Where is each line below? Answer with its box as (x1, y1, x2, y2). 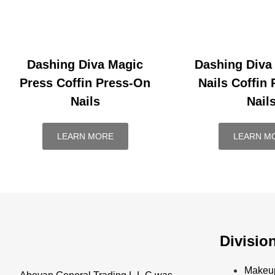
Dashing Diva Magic (27, 58, 144, 71)
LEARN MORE (56, 131, 114, 141)
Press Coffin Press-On (20, 76, 151, 90)
